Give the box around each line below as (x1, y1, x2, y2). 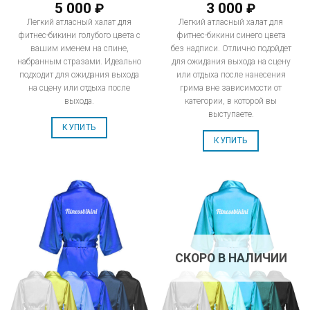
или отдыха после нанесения (176, 70, 286, 80)
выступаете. (208, 109, 254, 120)
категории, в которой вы (185, 96, 277, 107)
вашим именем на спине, (30, 44, 129, 54)
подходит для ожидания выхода (19, 70, 139, 80)
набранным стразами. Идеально (17, 57, 141, 67)
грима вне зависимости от (180, 83, 282, 93)
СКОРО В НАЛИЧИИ (174, 251, 287, 266)
